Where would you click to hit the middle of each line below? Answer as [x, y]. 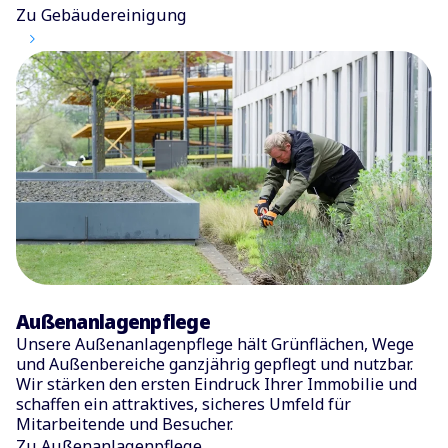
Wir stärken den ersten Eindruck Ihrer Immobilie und [216, 383]
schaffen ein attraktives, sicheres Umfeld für [183, 403]
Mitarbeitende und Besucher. [124, 423]
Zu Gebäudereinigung [101, 15]
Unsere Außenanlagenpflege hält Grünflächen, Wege [215, 343]
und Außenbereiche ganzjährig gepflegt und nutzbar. [214, 363]
